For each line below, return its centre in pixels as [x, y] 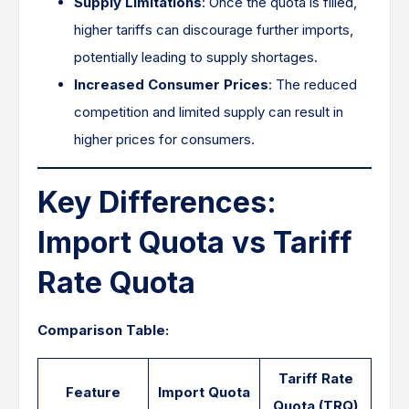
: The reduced [313, 84]
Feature [93, 392]
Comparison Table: [103, 330]
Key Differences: [157, 202]
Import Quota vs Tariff [195, 242]
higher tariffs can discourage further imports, [214, 30]
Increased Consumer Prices [171, 84]
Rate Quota [116, 283]
